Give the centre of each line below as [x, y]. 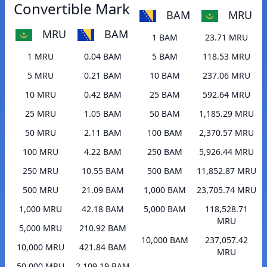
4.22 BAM [103, 152]
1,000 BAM [164, 190]
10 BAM [164, 76]
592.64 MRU [226, 95]
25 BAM [164, 95]
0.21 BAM [103, 76]
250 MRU [41, 171]
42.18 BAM [103, 209]
